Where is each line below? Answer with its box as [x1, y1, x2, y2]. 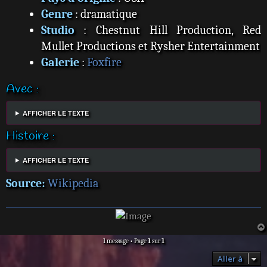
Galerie [41, 55, 79, 70]
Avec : [6, 80, 39, 98]
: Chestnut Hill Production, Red [74, 23, 261, 38]
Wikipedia [48, 176, 98, 190]
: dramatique [72, 7, 137, 21]
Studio [41, 23, 74, 38]
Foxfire [86, 55, 122, 70]
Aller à [218, 253, 243, 264]
